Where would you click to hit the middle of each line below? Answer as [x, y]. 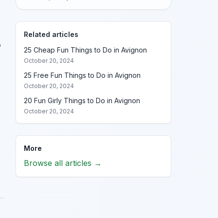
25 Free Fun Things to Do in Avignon [82, 75]
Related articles [51, 34]
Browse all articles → [63, 163]
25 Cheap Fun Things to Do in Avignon [85, 50]
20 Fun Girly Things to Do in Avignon [82, 100]
